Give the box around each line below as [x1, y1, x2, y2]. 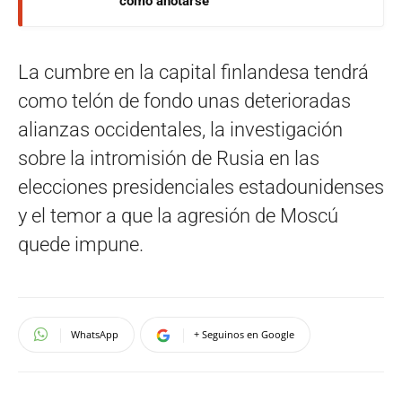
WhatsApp [71, 327, 118, 341]
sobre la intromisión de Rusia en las [18, 146, 319, 170]
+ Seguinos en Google [194, 327, 294, 341]
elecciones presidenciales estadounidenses [18, 175, 384, 198]
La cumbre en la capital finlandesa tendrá [18, 60, 369, 83]
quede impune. [18, 232, 144, 256]
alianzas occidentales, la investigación [18, 118, 343, 141]
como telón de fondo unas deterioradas [18, 89, 351, 112]
